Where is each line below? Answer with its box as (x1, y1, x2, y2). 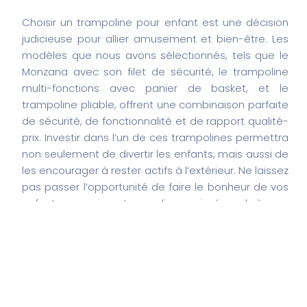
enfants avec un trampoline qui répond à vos (22, 195, 288, 210)
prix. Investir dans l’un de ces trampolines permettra (22, 130, 288, 145)
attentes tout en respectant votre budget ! (22, 212, 241, 227)
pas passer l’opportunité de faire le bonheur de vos (22, 179, 288, 194)
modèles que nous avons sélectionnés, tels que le (22, 47, 288, 62)
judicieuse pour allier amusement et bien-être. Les (22, 31, 288, 46)
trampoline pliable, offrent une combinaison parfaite (22, 97, 288, 112)
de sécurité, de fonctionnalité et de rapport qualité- (22, 113, 288, 128)
